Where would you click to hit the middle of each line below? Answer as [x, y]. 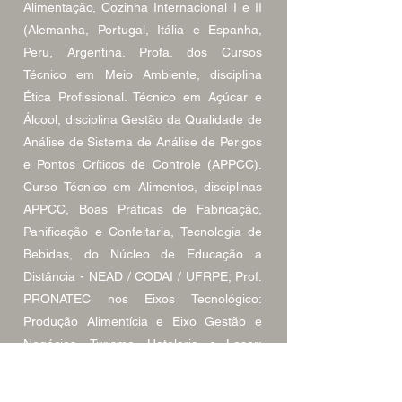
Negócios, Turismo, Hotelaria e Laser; [143, 344]
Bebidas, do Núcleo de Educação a [143, 254]
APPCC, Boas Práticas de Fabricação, [143, 209]
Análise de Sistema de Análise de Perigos [143, 142]
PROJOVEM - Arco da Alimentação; [143, 389]
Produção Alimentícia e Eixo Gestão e [143, 321]
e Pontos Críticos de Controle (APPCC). [143, 164]
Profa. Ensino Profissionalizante [143, 366]
